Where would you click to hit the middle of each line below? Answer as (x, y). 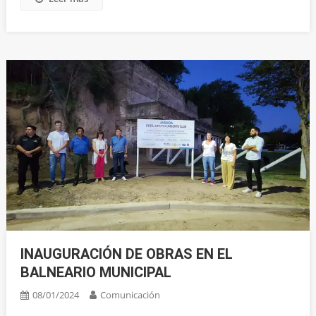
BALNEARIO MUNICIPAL (96, 273)
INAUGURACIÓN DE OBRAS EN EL (126, 254)
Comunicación (130, 295)
